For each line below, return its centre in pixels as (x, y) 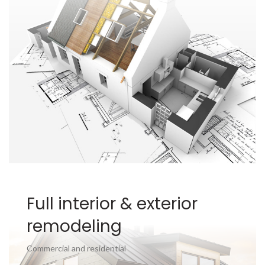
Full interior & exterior (112, 204)
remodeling (74, 226)
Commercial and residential (76, 248)
